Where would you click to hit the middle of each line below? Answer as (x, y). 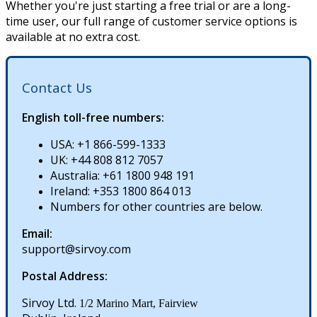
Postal (39, 276)
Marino (113, 303)
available (29, 37)
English (41, 117)
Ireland (69, 191)
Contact (47, 87)
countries (180, 206)
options (265, 22)
